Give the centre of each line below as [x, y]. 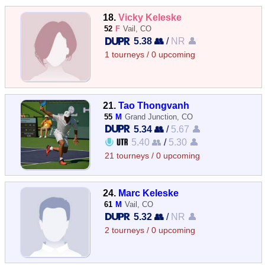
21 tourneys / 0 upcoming [153, 156]
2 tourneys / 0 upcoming [150, 230]
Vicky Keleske [150, 17]
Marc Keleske [149, 193]
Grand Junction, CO [159, 117]
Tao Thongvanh [154, 105]
